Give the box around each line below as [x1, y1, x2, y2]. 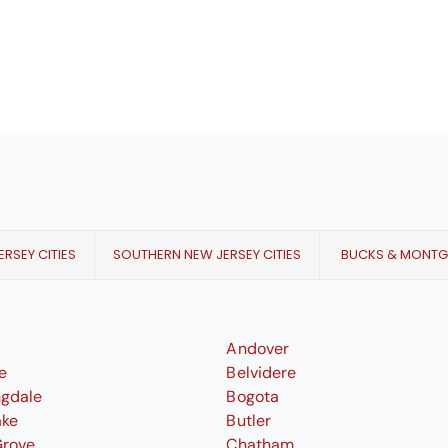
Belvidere [226, 362, 296, 383]
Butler [226, 410, 271, 431]
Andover [226, 338, 289, 359]
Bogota [226, 386, 279, 407]
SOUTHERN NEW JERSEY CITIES [113, 245, 302, 264]
